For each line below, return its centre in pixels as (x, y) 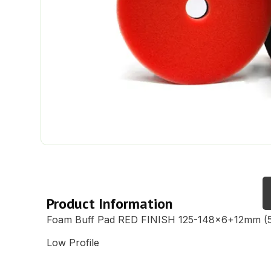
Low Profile (73, 243)
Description (214, 193)
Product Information (110, 203)
